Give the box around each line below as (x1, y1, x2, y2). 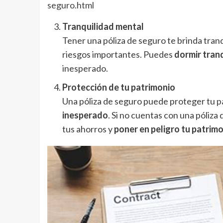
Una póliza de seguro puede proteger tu (62, 96, 217, 107)
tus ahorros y (62, 123, 114, 135)
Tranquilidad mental (62, 21, 144, 32)
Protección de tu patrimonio (62, 82, 175, 93)
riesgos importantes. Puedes (62, 49, 174, 60)
